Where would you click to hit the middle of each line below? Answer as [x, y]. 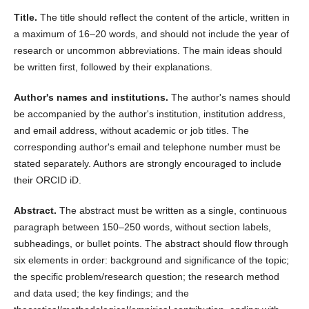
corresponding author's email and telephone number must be [147, 147]
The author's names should [230, 98]
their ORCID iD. [47, 180]
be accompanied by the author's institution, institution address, [149, 114]
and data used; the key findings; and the [101, 293]
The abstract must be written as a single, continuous [173, 211]
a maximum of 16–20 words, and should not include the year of [151, 34]
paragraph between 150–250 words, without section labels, [142, 227]
